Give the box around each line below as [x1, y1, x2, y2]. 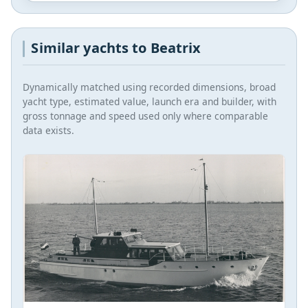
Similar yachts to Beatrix [31, 38, 201, 58]
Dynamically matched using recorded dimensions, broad [23, 80, 276, 93]
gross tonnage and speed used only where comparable [23, 109, 268, 122]
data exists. [23, 123, 74, 137]
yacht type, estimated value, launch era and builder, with [23, 94, 276, 108]
